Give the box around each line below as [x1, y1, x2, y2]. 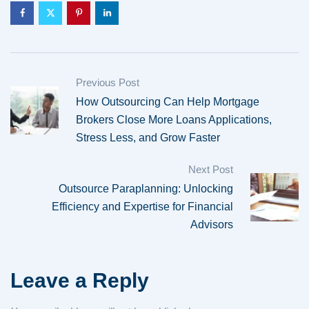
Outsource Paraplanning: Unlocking [59, 183, 233, 195]
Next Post [188, 163, 233, 175]
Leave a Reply [10, 269, 149, 292]
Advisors [190, 219, 233, 230]
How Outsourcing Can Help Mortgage [76, 96, 259, 108]
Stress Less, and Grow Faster [76, 132, 220, 143]
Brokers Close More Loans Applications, [76, 114, 272, 126]
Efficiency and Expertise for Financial [52, 201, 233, 212]
